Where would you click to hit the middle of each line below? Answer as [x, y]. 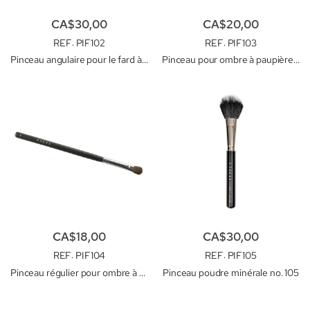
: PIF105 [240, 256]
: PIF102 [88, 43]
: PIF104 [89, 256]
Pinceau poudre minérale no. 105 [231, 272]
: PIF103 [240, 43]
